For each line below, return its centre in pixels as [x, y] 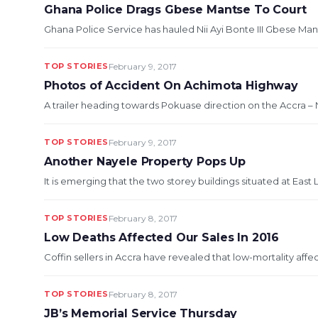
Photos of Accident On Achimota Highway [171, 86]
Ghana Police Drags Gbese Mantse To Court [175, 10]
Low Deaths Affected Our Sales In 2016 [162, 237]
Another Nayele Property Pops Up [145, 161]
